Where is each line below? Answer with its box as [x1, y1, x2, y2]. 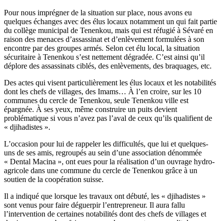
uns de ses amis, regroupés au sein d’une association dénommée [4, 148, 202, 157]
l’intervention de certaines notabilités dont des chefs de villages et [4, 209, 206, 218]
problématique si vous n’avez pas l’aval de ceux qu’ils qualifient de [4, 113, 212, 122]
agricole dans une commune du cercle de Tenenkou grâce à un [4, 166, 197, 175]
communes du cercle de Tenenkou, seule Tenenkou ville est [4, 96, 188, 105]
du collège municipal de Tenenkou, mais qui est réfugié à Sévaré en [4, 26, 213, 35]
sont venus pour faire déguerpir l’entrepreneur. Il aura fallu [4, 200, 185, 209]
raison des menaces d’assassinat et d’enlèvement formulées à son [4, 35, 204, 43]
